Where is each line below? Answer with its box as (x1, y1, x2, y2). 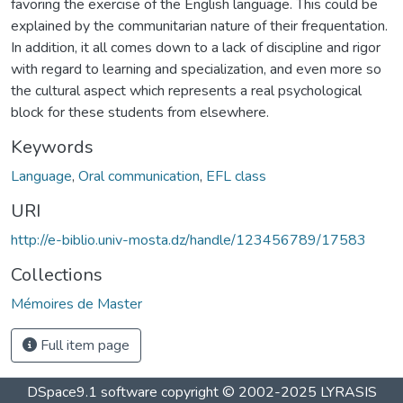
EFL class (206, 166, 266, 186)
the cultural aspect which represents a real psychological (11, 80, 362, 101)
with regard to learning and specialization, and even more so (11, 58, 381, 79)
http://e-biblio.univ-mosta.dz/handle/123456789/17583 (11, 229, 366, 250)
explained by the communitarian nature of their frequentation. (11, 15, 388, 36)
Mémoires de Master (11, 293, 142, 314)
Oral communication (78, 166, 200, 186)
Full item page (37, 335, 130, 355)
